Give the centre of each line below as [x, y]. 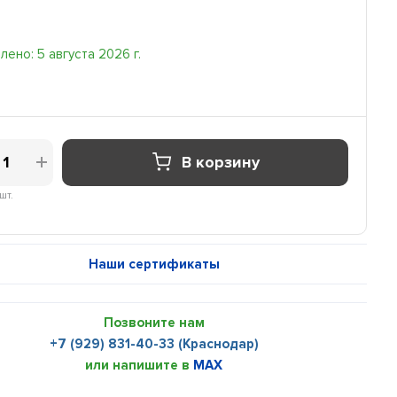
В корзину [220, 162]
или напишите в [140, 365]
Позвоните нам [154, 322]
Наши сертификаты [154, 264]
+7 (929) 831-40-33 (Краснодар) [154, 343]
